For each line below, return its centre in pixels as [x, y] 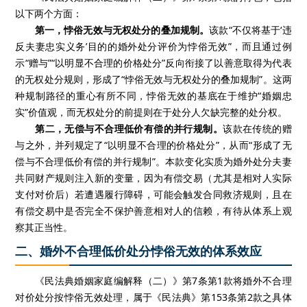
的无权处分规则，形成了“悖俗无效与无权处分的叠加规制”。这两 [153, 79]
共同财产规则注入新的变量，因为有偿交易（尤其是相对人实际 [153, 178]
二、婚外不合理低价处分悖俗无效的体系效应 [139, 251]
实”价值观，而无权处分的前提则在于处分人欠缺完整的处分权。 [151, 112]
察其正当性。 [44, 227]
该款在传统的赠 [257, 128]
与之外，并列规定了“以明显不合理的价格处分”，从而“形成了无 [153, 145]
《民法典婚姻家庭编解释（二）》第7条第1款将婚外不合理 [153, 281]
